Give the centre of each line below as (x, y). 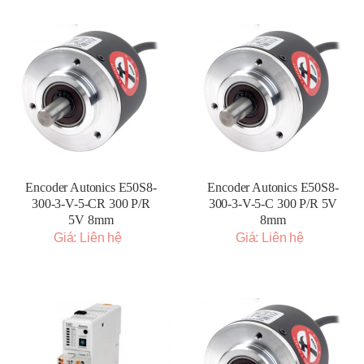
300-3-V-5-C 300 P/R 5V (273, 204)
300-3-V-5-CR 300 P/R (91, 204)
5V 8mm (91, 220)
